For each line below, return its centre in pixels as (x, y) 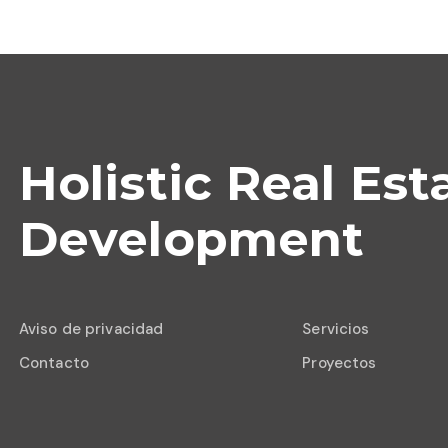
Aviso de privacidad (91, 329)
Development (191, 239)
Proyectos (339, 363)
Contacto (53, 363)
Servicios (336, 329)
